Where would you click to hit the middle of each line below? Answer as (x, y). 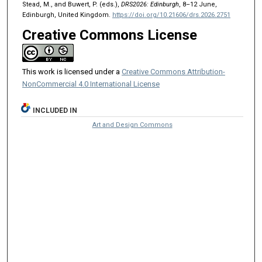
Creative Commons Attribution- (173, 71)
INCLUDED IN (55, 110)
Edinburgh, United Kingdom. (67, 15)
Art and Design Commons (132, 125)
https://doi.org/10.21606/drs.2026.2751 (171, 15)
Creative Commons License (109, 35)
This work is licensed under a (72, 71)
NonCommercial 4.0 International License (91, 84)
